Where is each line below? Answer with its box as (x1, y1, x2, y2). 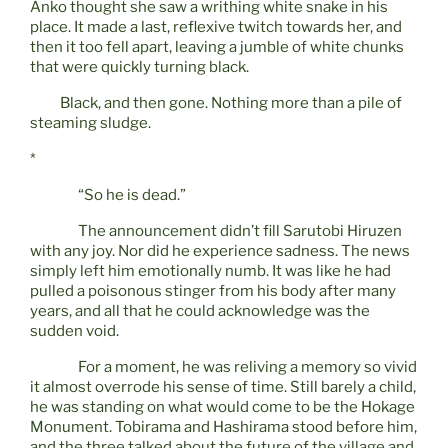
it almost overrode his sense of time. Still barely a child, (30, 378, 416, 397)
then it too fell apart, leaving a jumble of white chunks (30, 38, 404, 57)
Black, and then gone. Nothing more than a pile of (30, 94, 402, 113)
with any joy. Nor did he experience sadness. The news (30, 242, 410, 261)
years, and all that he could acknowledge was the (30, 302, 370, 321)
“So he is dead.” (78, 186, 186, 205)
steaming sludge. (30, 114, 151, 133)
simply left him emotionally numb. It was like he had (30, 262, 391, 281)
